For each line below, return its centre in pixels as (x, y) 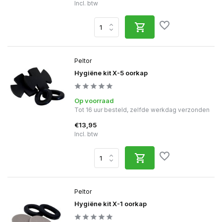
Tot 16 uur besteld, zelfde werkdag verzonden (142, 110)
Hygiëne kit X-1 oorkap (111, 204)
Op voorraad (94, 101)
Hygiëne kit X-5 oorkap (111, 73)
